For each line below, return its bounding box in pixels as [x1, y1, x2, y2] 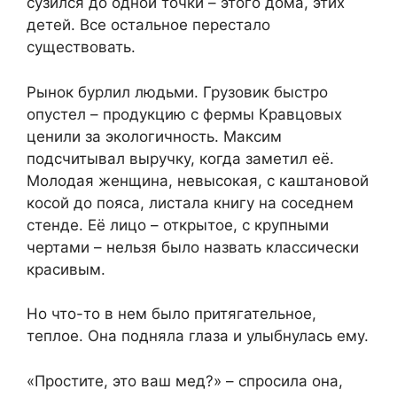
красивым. [27, 260, 105, 278]
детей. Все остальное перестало [27, 16, 270, 35]
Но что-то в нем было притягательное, [27, 305, 316, 323]
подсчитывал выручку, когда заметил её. [27, 149, 334, 167]
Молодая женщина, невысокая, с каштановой [27, 171, 369, 190]
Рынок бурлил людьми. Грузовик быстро [27, 82, 328, 101]
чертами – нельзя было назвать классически [27, 237, 359, 256]
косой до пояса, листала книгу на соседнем [27, 193, 354, 212]
